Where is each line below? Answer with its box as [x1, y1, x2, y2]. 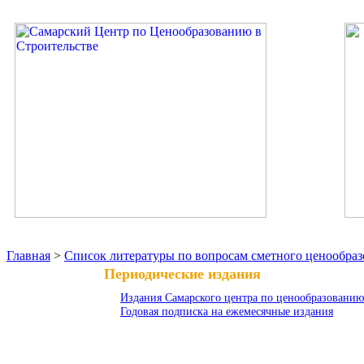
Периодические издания [104, 266, 261, 282]
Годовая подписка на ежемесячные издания [120, 305, 333, 318]
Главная [6, 249, 50, 262]
